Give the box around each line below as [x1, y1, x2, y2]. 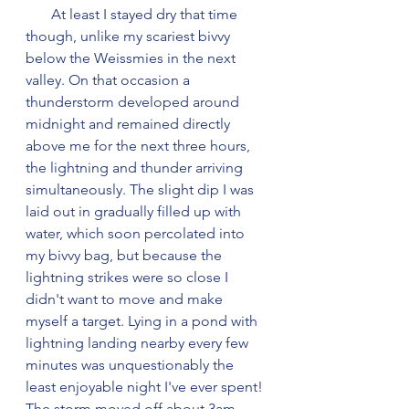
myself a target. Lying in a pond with [26, 311, 261, 330]
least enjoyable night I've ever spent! [26, 377, 267, 395]
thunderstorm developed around [26, 92, 243, 110]
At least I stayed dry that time [26, 5, 51, 23]
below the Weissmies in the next [26, 48, 239, 67]
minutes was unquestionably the [26, 355, 237, 373]
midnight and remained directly [26, 114, 234, 132]
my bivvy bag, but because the [26, 246, 225, 264]
